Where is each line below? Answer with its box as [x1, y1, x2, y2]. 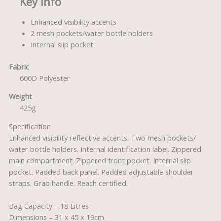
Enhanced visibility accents [30, 16, 116, 27]
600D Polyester [19, 73, 70, 83]
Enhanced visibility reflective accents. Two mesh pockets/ [8, 132, 196, 143]
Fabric [8, 61, 29, 72]
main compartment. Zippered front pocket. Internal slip [8, 155, 191, 165]
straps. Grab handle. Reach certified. [8, 178, 128, 188]
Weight [8, 91, 32, 102]
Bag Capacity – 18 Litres [8, 201, 89, 211]
